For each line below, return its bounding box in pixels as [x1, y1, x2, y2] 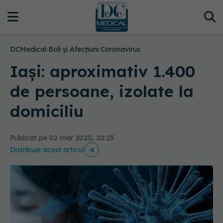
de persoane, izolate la [10, 81, 194, 101]
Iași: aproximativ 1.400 [10, 61, 195, 81]
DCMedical [10, 45, 46, 54]
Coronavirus [101, 45, 140, 54]
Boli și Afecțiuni [48, 45, 99, 54]
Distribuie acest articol [10, 145, 84, 154]
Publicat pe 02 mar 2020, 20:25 [10, 133, 114, 142]
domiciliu [10, 101, 84, 121]
